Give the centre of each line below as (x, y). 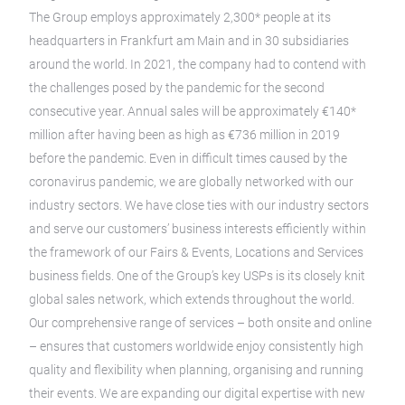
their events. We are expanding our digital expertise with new (197, 393)
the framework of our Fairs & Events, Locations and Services (196, 252)
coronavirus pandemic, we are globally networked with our (191, 181)
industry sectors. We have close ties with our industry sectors (199, 205)
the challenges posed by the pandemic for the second (177, 87)
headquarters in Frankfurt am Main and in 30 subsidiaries (189, 40)
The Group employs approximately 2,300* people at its (180, 17)
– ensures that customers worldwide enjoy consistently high (196, 346)
